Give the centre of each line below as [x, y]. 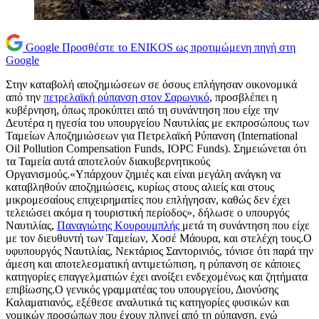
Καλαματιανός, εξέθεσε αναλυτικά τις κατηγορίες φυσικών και [147, 303]
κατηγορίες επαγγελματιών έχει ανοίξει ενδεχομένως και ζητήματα [157, 277]
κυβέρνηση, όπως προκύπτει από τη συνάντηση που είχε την [142, 110]
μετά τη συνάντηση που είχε [246, 226]
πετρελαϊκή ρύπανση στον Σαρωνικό [126, 98]
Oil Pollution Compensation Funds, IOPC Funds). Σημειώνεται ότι [156, 149]
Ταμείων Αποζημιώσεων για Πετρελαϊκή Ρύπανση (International [152, 136]
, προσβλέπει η [243, 98]
